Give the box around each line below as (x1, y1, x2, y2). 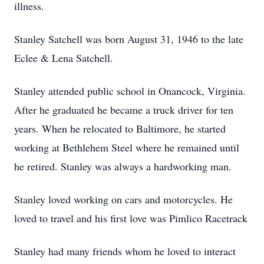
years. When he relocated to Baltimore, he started (14, 121, 226, 136)
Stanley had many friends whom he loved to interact (14, 244, 236, 258)
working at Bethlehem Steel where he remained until (14, 140, 239, 154)
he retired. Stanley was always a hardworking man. (14, 159, 232, 173)
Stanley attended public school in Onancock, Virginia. (14, 84, 246, 98)
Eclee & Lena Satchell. (14, 51, 113, 65)
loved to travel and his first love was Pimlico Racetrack (14, 211, 247, 225)
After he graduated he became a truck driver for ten (14, 103, 233, 117)
